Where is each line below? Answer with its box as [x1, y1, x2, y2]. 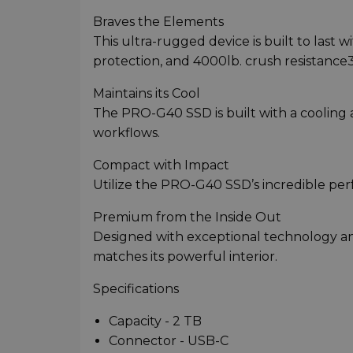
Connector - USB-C [109, 333, 229, 348]
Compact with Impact [93, 157, 229, 173]
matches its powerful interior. [93, 248, 277, 264]
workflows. [93, 124, 160, 140]
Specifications [93, 281, 179, 296]
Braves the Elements [93, 13, 224, 29]
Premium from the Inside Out [93, 209, 281, 225]
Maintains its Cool [93, 85, 200, 101]
